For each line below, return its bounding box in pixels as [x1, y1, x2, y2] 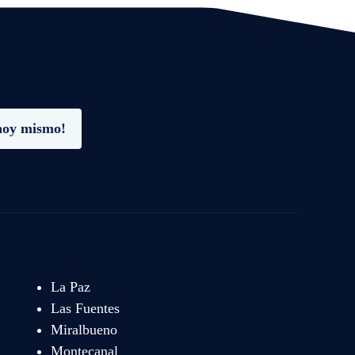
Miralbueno [50, 321, 117, 338]
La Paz [50, 278, 90, 295]
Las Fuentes [50, 300, 120, 316]
